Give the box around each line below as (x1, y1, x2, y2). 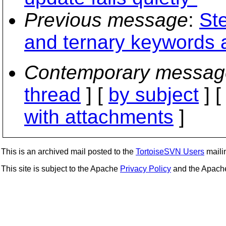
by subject (108, 84, 199, 105)
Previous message (24, 9, 188, 31)
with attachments (24, 106, 174, 128)
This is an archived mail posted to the (1, 147, 136, 156)
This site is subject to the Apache (1, 164, 120, 173)
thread (24, 84, 81, 105)
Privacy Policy (120, 164, 171, 173)
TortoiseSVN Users (136, 147, 204, 156)
